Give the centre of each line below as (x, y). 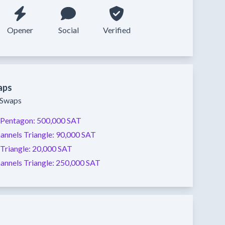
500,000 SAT (59, 120)
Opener (20, 30)
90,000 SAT (76, 134)
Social (68, 30)
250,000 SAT (78, 162)
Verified (117, 30)
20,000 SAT (52, 148)
